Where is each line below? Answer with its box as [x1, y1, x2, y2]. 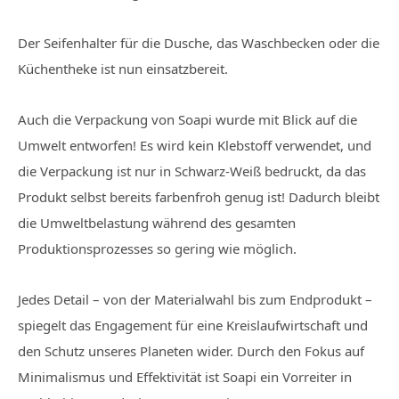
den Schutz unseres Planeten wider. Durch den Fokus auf [18, 342, 364, 360]
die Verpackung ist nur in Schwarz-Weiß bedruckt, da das [18, 162, 366, 180]
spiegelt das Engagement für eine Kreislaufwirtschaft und [18, 316, 368, 334]
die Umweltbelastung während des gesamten [18, 214, 296, 232]
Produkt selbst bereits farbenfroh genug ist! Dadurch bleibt [18, 188, 379, 206]
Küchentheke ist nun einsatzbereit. [18, 60, 228, 77]
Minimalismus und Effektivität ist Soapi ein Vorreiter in [18, 368, 352, 386]
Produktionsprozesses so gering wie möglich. [18, 240, 297, 257]
